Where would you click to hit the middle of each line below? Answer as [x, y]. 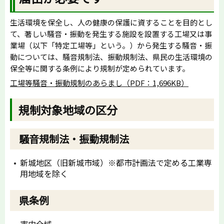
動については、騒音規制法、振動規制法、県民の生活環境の [111, 57]
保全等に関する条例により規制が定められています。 [100, 68]
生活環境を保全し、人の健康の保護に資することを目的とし [111, 22]
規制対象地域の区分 [68, 110]
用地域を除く [44, 173]
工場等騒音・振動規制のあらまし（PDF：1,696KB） [99, 83]
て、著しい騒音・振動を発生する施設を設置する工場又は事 [111, 34]
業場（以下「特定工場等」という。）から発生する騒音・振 [111, 45]
